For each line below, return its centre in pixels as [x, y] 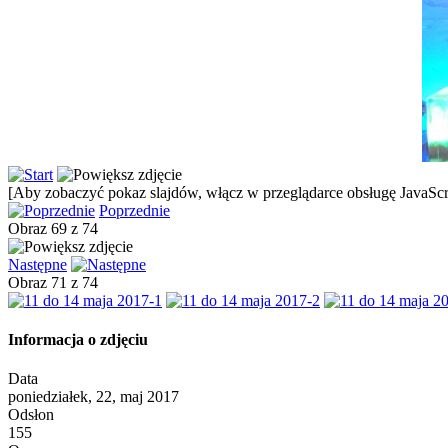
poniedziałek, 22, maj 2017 [93, 397]
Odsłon [31, 415]
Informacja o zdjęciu [78, 340]
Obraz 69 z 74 [57, 228]
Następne [37, 264]
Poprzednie [134, 210]
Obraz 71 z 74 [57, 282]
